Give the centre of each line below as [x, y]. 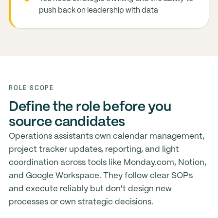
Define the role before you [90, 107]
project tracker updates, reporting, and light [94, 149]
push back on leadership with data [98, 10]
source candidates [67, 122]
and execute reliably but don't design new [90, 189]
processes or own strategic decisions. [81, 202]
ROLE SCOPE [31, 88]
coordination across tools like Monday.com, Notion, [107, 163]
